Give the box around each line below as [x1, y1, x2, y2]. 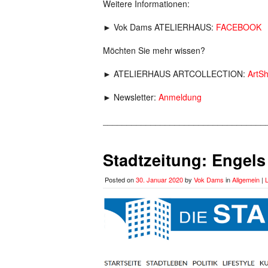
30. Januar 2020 [136, 175, 183, 185]
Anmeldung [159, 91, 202, 103]
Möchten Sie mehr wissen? [103, 44, 205, 57]
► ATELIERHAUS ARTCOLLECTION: [103, 68, 248, 80]
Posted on [105, 175, 136, 185]
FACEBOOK [216, 21, 261, 33]
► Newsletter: [103, 91, 159, 103]
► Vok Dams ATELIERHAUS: [103, 21, 216, 33]
